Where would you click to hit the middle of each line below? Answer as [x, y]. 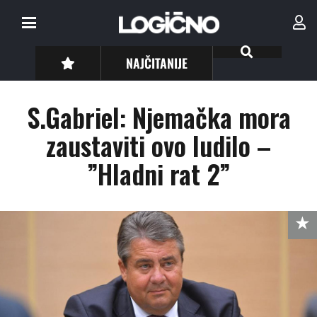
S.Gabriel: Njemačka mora [158, 117]
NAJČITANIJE [157, 63]
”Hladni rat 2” [158, 174]
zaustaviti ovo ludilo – [158, 145]
